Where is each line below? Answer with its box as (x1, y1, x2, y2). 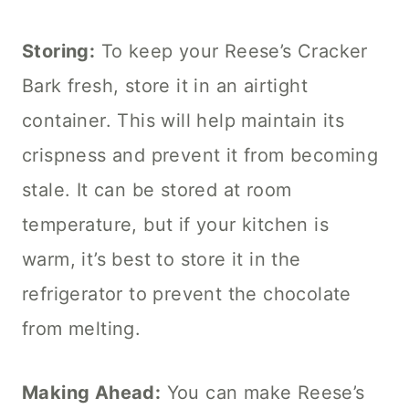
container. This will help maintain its (22, 110, 345, 132)
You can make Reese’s (161, 382, 365, 404)
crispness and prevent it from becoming (22, 144, 379, 167)
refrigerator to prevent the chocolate (22, 283, 351, 306)
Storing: (22, 40, 96, 63)
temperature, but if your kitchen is (22, 214, 329, 236)
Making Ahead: (22, 382, 162, 404)
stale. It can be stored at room (22, 179, 292, 202)
